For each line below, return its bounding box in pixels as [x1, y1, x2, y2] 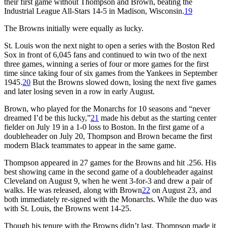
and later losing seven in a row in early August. [4, 87, 155, 96]
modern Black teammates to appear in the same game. [4, 140, 176, 150]
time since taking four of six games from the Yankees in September [4, 68, 217, 77]
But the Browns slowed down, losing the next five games [31, 77, 216, 87]
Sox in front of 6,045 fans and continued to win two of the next [4, 50, 207, 59]
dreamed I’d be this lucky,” [4, 113, 91, 122]
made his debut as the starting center [99, 113, 216, 122]
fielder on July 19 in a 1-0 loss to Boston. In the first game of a [4, 122, 204, 131]
